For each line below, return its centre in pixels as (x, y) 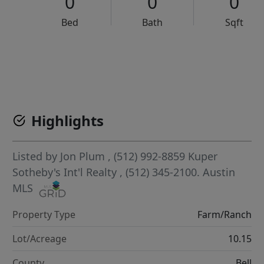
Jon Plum (83, 156)
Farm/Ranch (224, 215)
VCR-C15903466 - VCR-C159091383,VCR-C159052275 (159, 59)
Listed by (37, 156)
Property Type (44, 215)
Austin (219, 172)
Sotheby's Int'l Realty (66, 172)
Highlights (68, 121)
